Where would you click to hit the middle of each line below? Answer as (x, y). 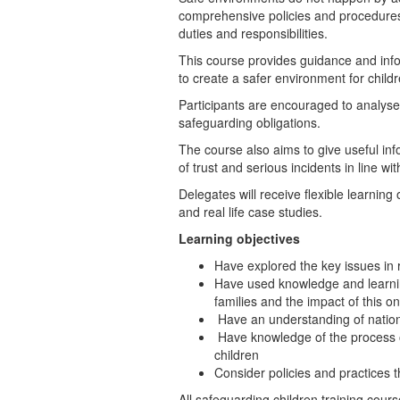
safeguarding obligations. (249, 122)
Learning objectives (239, 238)
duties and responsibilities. (253, 33)
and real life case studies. (254, 212)
